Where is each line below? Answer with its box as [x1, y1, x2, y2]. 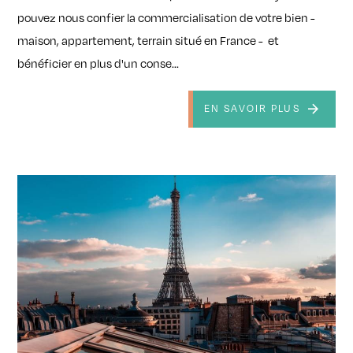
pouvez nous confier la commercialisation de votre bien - [17, 9, 316, 24]
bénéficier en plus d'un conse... [17, 55, 180, 70]
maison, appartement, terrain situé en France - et [17, 32, 280, 47]
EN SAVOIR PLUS [203, 102, 300, 115]
